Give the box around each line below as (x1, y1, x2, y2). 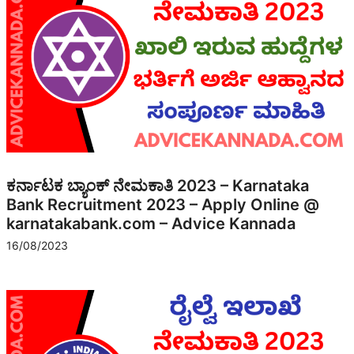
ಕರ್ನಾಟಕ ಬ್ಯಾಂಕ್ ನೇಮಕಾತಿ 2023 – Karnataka (6, 175, 309, 195)
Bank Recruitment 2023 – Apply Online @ (6, 194, 319, 214)
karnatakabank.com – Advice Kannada (6, 213, 296, 233)
